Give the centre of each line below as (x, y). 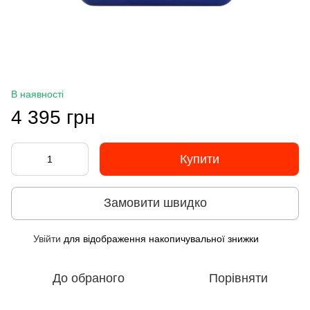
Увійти (47, 238)
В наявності (37, 94)
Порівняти (238, 278)
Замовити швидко (155, 203)
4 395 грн (53, 117)
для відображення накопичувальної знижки (160, 238)
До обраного (89, 278)
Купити (199, 159)
